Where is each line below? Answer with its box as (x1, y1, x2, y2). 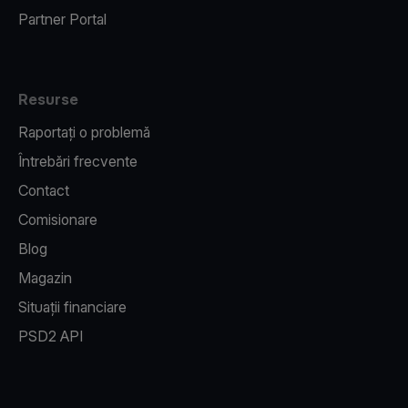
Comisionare (18, 210, 97, 229)
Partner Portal (18, 10, 107, 28)
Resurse (18, 90, 78, 108)
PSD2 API (18, 327, 83, 345)
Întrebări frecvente (18, 152, 138, 170)
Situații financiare (18, 298, 127, 316)
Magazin (18, 269, 72, 287)
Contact (18, 181, 69, 199)
